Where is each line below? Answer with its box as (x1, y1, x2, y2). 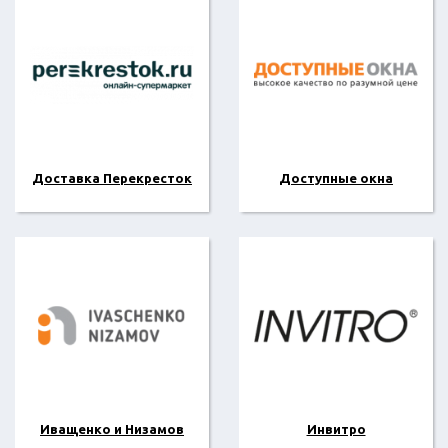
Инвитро (306, 421, 366, 436)
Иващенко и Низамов (40, 421, 184, 436)
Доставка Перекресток (32, 171, 192, 186)
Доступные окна (279, 171, 393, 186)
